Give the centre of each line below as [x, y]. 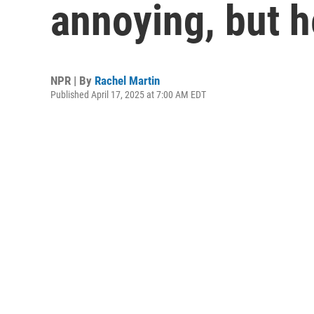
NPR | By [73, 81]
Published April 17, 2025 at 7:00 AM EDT [128, 95]
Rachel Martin [127, 81]
